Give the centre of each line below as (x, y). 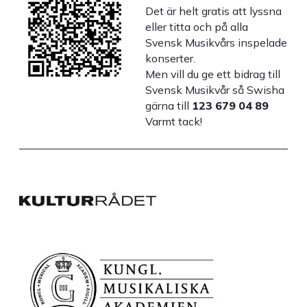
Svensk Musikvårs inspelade (217, 42)
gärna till (169, 105)
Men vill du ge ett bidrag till (213, 74)
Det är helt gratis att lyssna (214, 11)
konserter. (175, 58)
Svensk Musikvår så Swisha (215, 89)
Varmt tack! (174, 121)
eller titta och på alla (197, 26)
